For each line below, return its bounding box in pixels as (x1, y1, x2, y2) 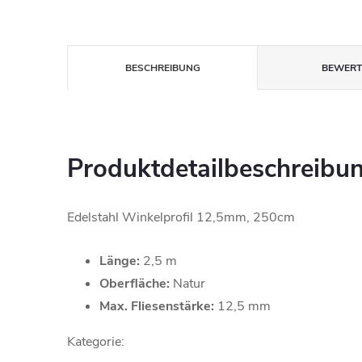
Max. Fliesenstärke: (99, 297, 214, 315)
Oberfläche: (99, 275, 170, 293)
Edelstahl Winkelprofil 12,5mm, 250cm (67, 208, 295, 226)
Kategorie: (67, 333, 124, 351)
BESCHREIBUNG (124, 61, 200, 74)
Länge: (99, 252, 140, 270)
